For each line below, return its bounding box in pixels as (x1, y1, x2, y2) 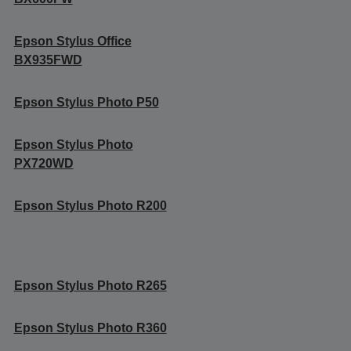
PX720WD (13, 156, 74, 170)
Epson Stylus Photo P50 (13, 95, 159, 109)
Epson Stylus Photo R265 (13, 278, 167, 292)
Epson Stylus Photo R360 (13, 320, 167, 335)
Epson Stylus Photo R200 (13, 198, 167, 212)
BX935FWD (13, 52, 82, 67)
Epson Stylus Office (13, 34, 132, 48)
